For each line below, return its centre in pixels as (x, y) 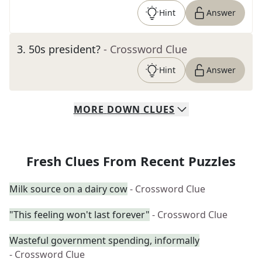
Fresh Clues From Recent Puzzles (131, 161)
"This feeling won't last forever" (80, 215)
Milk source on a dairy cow (68, 189)
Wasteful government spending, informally (104, 240)
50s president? (65, 49)
